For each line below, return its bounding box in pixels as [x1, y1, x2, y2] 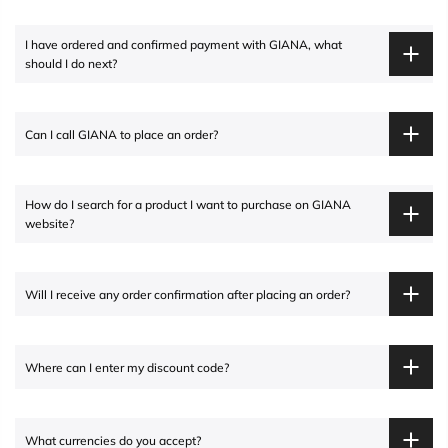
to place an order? [117, 126, 218, 142]
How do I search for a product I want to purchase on [25, 197, 312, 212]
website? [25, 216, 74, 231]
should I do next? [25, 56, 117, 71]
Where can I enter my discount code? [25, 359, 229, 375]
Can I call [25, 126, 78, 142]
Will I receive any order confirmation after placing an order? [25, 286, 350, 302]
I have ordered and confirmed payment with [25, 37, 269, 52]
